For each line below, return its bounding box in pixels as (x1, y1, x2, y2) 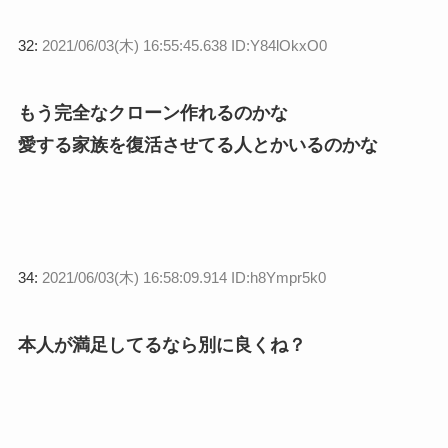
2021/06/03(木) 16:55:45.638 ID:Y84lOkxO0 (41, 37, 327, 55)
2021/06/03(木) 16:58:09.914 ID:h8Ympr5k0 (41, 269, 326, 287)
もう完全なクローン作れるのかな (17, 103, 288, 124)
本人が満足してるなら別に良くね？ (17, 334, 306, 355)
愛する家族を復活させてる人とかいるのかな (17, 135, 378, 156)
